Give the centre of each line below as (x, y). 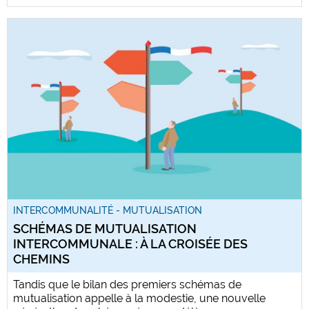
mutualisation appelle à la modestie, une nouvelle (139, 298)
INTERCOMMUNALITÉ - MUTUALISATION (108, 210)
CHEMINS (41, 259)
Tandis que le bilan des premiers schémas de (127, 284)
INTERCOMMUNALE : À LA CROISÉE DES (130, 243)
